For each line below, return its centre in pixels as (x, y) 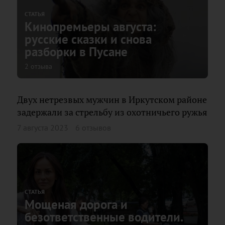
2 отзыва (38, 66)
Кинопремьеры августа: (90, 27)
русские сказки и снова (88, 39)
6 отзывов (93, 127)
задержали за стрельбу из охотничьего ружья (112, 112)
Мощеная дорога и (76, 204)
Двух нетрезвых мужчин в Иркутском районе (112, 100)
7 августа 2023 (43, 127)
